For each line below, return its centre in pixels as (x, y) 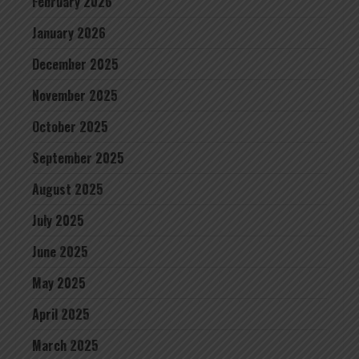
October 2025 (70, 127)
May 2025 (59, 283)
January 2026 (69, 33)
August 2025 (68, 189)
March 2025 (65, 345)
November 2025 (75, 95)
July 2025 (58, 220)
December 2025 (75, 64)
